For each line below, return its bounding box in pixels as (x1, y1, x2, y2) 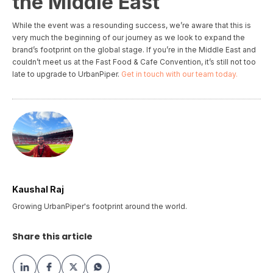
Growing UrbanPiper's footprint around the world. (12, 202, 187, 211)
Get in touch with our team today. (121, 69, 238, 79)
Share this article (12, 230, 93, 243)
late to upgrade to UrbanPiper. (12, 69, 121, 79)
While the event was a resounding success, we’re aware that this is (12, 21, 251, 30)
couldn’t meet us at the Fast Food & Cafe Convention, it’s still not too (12, 57, 256, 67)
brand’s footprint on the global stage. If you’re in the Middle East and (12, 45, 256, 55)
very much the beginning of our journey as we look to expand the (12, 33, 245, 43)
